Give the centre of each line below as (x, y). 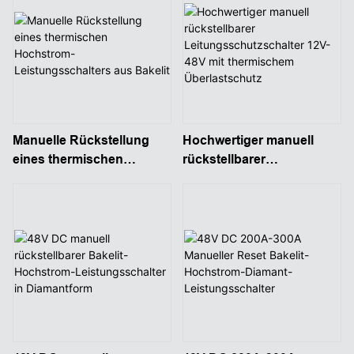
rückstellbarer (224, 160)
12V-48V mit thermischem (258, 198)
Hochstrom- (48, 179)
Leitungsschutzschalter (253, 179)
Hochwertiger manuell (248, 141)
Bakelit (33, 217)
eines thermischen (68, 160)
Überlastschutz (228, 217)
